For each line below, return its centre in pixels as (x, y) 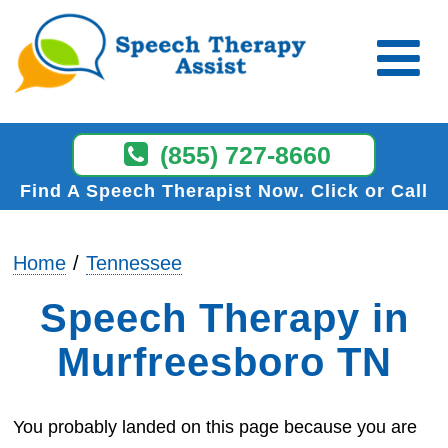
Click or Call (366, 190)
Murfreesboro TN (224, 361)
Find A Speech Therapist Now (159, 190)
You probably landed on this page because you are (215, 426)
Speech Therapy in (224, 317)
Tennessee (134, 262)
